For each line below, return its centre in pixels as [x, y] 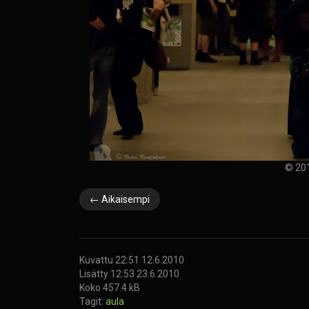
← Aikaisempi [120, 199]
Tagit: [92, 301]
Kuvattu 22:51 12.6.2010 [132, 260]
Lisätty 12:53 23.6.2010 [129, 273]
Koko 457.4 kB [110, 287]
